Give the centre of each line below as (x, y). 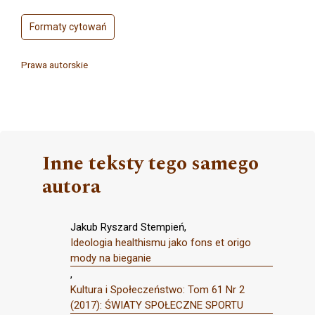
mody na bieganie (111, 258)
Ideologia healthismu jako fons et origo (161, 243)
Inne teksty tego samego (150, 164)
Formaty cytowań (68, 27)
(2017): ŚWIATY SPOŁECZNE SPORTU (157, 306)
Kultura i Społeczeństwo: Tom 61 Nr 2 (157, 290)
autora (71, 187)
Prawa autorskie (54, 65)
